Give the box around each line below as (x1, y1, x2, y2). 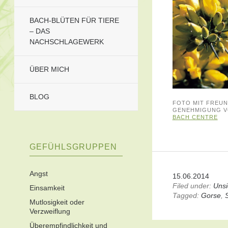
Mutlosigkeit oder (30, 198, 84, 206)
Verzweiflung (30, 207, 70, 215)
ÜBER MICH (30, 65, 69, 73)
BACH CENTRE (172, 114, 218, 121)
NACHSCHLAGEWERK (30, 38, 104, 46)
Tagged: (172, 191, 199, 200)
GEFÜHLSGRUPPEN (30, 142, 117, 151)
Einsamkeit (30, 184, 65, 192)
